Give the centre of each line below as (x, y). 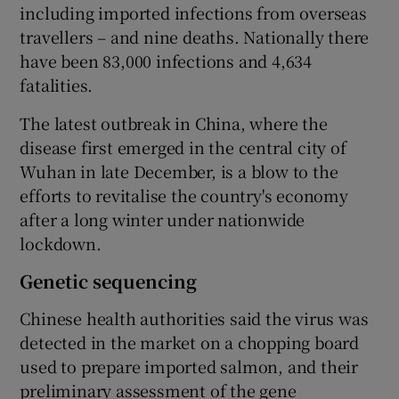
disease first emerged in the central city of (183, 147)
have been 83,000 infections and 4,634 (166, 61)
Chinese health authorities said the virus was (194, 318)
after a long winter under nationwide (163, 220)
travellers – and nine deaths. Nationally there (195, 37)
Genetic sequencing (109, 281)
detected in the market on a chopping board (190, 342)
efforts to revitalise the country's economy (184, 195)
